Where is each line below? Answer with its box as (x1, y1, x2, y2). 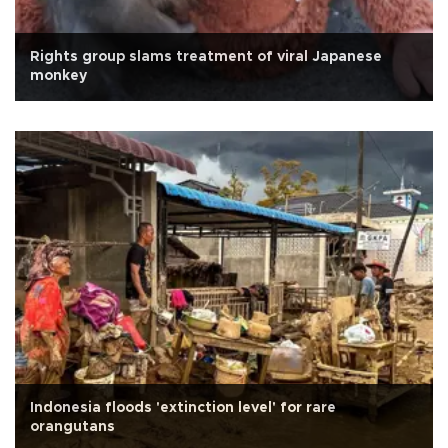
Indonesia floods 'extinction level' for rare (30, 400, 336, 415)
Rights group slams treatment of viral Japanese (30, 49, 382, 64)
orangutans (30, 419, 115, 434)
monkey (30, 68, 87, 83)
